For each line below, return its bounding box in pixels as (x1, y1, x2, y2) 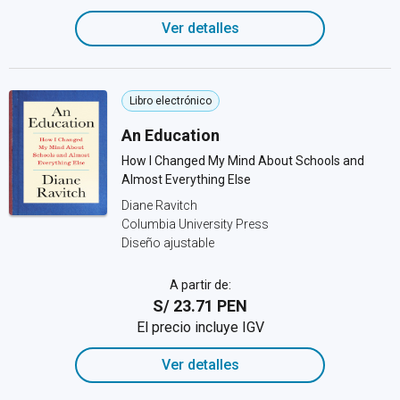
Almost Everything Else (121, 172, 251, 187)
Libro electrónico (129, 95, 212, 107)
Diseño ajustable (121, 236, 214, 250)
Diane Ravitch (121, 198, 197, 212)
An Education (121, 126, 220, 145)
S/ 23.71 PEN (153, 296, 247, 315)
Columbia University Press (121, 217, 269, 231)
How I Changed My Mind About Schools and (121, 154, 364, 168)
